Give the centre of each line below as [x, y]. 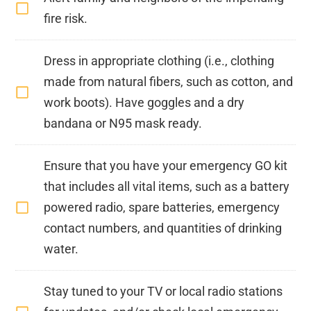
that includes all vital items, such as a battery [167, 186]
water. [61, 249]
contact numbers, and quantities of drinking [163, 228]
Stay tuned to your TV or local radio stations [163, 291]
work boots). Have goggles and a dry [144, 102]
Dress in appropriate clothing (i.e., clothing [159, 60]
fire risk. [66, 18]
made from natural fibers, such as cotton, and [169, 81]
